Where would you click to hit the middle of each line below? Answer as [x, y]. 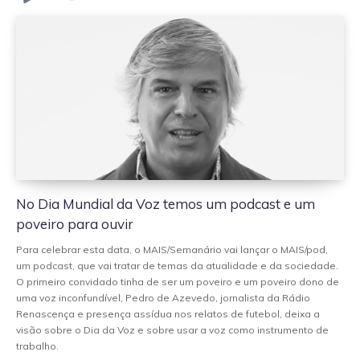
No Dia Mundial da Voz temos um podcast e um [166, 203]
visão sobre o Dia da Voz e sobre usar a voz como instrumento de [172, 329]
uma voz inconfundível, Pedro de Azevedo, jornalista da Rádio [163, 297]
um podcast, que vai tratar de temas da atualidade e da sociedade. [177, 265]
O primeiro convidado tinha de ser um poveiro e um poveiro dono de [178, 281]
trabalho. [37, 346]
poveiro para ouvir [75, 223]
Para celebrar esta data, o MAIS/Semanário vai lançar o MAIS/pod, [172, 249]
